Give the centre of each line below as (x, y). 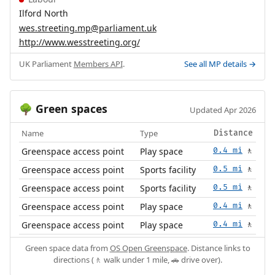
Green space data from (67, 248)
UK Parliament (46, 64)
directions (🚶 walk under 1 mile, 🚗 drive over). (137, 260)
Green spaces (70, 108)
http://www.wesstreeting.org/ (79, 42)
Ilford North (43, 14)
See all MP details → (220, 64)
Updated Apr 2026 (223, 110)
